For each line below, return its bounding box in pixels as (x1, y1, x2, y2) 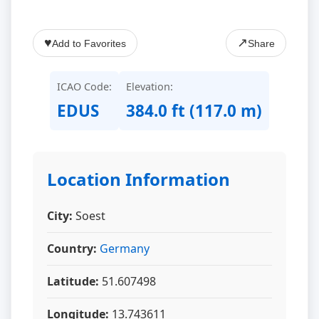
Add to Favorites (52, 37, 126, 49)
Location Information (47, 167, 230, 191)
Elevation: (126, 80, 173, 93)
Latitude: (47, 273, 99, 289)
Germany (100, 241, 150, 256)
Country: (47, 241, 97, 256)
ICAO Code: (57, 80, 112, 93)
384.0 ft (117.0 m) (126, 100, 262, 122)
